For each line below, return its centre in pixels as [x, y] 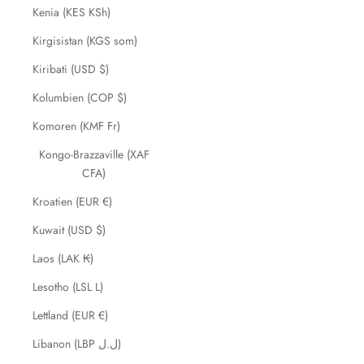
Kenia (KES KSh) [71, 12]
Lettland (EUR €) [70, 315]
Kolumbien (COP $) [80, 97]
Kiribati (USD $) [71, 69]
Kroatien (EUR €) [72, 201]
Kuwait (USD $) [69, 230]
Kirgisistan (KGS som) [85, 41]
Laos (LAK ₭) [63, 258]
